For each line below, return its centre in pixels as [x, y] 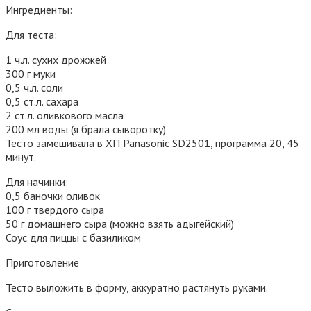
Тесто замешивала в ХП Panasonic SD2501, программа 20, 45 [152, 143]
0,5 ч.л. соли [34, 87]
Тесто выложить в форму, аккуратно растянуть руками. [137, 287]
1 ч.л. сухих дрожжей [56, 60]
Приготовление [42, 262]
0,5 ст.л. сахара [42, 101]
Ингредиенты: [39, 10]
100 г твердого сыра [55, 210]
